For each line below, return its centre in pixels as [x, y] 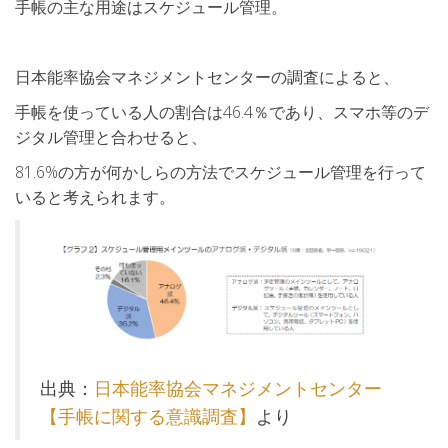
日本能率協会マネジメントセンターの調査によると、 [207, 76]
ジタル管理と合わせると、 [111, 136]
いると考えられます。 [95, 196]
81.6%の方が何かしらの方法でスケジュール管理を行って [220, 171]
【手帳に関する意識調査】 [148, 416]
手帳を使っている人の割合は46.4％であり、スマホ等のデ [222, 111]
